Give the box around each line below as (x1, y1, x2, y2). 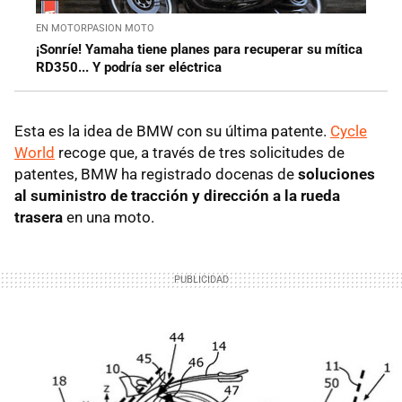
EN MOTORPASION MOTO (36, 22, 154, 35)
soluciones (298, 165, 375, 184)
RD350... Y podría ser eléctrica (36, 59, 222, 76)
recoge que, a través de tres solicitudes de (55, 144, 345, 162)
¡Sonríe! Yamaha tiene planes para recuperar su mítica (36, 41, 363, 58)
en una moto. (63, 208, 154, 227)
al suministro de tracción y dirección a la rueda (14, 187, 340, 205)
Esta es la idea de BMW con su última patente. (14, 122, 330, 141)
